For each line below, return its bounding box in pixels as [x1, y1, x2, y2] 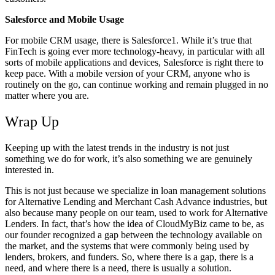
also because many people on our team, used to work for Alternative [5, 207, 268, 218]
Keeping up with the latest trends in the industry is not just [5, 142, 229, 153]
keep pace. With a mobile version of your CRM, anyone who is [5, 68, 250, 79]
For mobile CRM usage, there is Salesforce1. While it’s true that [5, 34, 252, 45]
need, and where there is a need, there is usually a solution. [5, 262, 231, 273]
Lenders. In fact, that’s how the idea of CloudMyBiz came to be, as [5, 218, 264, 229]
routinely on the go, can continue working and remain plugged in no [5, 79, 268, 90]
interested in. [5, 164, 54, 175]
